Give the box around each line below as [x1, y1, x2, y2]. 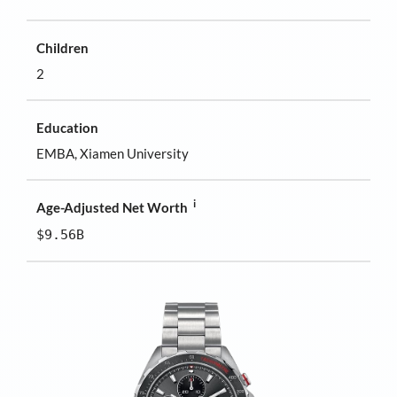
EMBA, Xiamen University [36, 145, 190, 162]
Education [36, 119, 99, 136]
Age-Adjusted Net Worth [36, 198, 189, 215]
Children [36, 39, 90, 56]
